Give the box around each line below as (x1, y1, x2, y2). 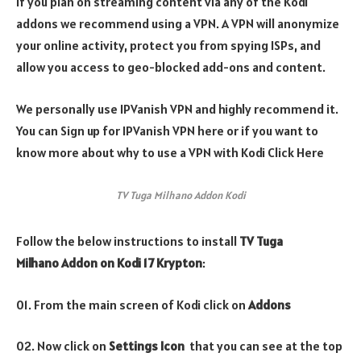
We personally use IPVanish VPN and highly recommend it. (16, 100, 338, 117)
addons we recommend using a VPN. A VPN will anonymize (16, 15, 339, 32)
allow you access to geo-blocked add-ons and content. (16, 59, 326, 76)
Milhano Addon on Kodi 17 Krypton (16, 255, 202, 272)
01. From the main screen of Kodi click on (16, 296, 248, 313)
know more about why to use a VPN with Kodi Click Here (16, 143, 324, 160)
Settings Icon (109, 338, 185, 355)
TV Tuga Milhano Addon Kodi (115, 189, 246, 203)
